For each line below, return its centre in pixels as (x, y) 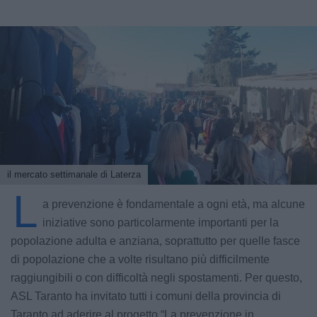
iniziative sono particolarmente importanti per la (161, 223)
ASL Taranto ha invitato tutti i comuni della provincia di (146, 296)
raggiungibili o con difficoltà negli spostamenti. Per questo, (156, 278)
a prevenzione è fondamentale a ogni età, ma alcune (174, 204)
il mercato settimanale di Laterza (74, 174)
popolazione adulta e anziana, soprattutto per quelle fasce (155, 241)
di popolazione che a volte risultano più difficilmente (140, 259)
